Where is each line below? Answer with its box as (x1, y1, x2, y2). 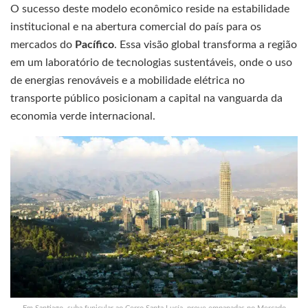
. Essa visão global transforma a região (114, 38, 297, 50)
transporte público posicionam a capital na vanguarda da (10, 92, 283, 104)
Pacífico (75, 38, 114, 50)
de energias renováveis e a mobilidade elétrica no (10, 74, 245, 86)
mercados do (10, 38, 75, 50)
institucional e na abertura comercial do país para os (10, 21, 261, 32)
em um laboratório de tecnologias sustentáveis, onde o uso (10, 56, 292, 68)
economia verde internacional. (10, 110, 155, 122)
